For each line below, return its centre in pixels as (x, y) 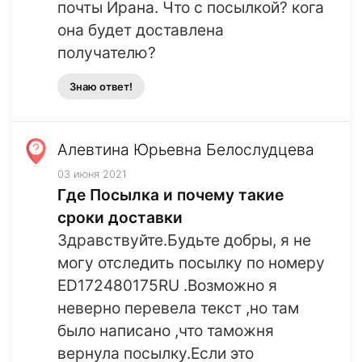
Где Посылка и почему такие (170, 195)
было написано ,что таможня (166, 331)
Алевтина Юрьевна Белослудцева (186, 150)
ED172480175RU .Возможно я (167, 286)
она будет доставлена (141, 30)
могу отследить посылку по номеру (191, 263)
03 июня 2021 (92, 175)
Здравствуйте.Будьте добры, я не (184, 240)
